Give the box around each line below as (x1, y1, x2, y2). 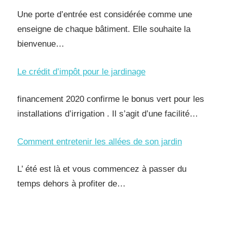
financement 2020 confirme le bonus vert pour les (17, 94, 204, 104)
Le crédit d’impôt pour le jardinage (17, 66, 145, 77)
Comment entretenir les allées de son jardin (17, 136, 182, 146)
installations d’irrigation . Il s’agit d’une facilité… (17, 109, 198, 119)
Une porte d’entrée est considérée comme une (17, 10, 192, 19)
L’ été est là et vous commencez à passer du (17, 164, 186, 174)
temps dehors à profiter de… (17, 179, 126, 188)
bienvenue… (17, 39, 64, 49)
